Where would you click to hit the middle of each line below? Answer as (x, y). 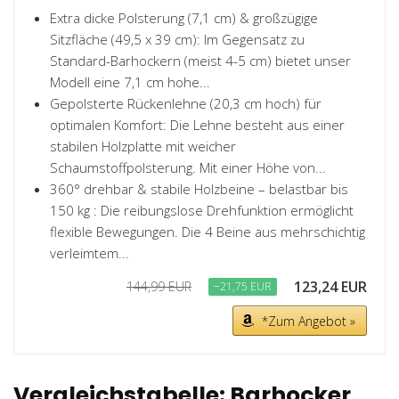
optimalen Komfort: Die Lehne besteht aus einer (197, 125)
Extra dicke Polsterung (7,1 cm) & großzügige (184, 18)
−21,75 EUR (243, 286)
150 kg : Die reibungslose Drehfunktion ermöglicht (202, 210)
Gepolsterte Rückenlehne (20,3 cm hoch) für (186, 103)
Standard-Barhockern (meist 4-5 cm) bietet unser (200, 61)
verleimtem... (90, 253)
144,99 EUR (159, 286)
